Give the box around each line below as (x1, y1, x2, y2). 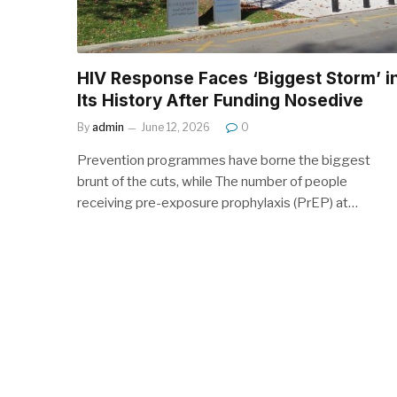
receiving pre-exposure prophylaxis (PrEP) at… (77, 194, 358, 211)
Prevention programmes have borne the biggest (77, 152, 370, 168)
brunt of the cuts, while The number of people (77, 173, 347, 190)
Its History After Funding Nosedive (77, 90, 363, 111)
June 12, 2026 (141, 120, 210, 134)
